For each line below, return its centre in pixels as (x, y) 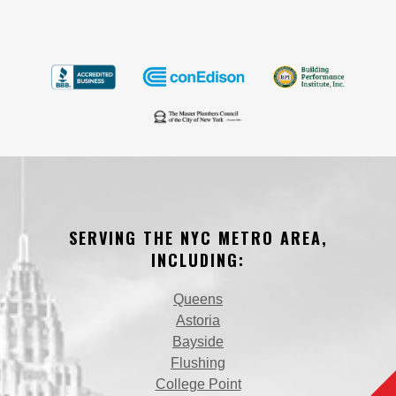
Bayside (198, 341)
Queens (198, 299)
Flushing (198, 362)
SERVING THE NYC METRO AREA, (198, 237)
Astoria (198, 320)
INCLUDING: (198, 259)
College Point (198, 384)
